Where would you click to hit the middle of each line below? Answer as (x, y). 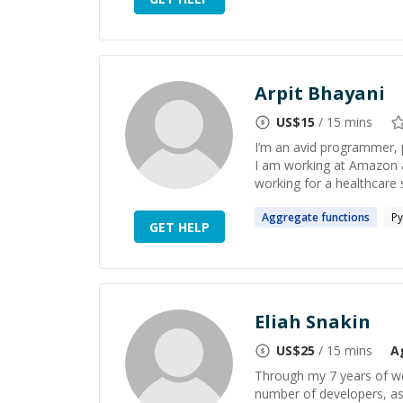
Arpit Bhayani (320, 93)
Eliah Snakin (313, 322)
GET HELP (179, 227)
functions (345, 217)
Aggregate (290, 217)
